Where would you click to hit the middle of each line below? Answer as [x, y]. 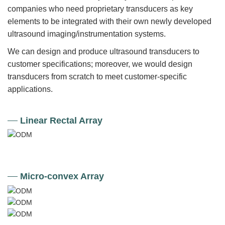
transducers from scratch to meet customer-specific [97, 77]
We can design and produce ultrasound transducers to [103, 52]
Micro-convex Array [62, 177]
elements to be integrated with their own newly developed [109, 22]
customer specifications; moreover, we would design [100, 64]
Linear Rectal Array [61, 121]
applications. [30, 89]
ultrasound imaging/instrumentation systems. [87, 34]
